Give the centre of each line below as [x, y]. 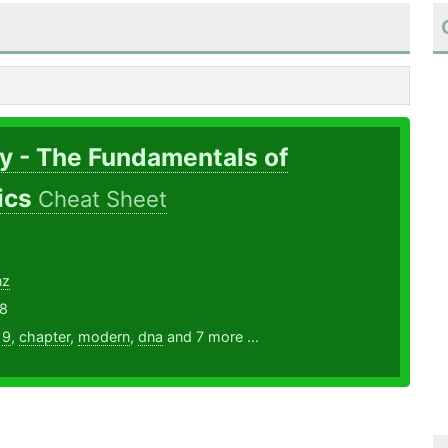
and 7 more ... [210, 337]
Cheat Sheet [102, 199]
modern [103, 337]
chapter [44, 337]
